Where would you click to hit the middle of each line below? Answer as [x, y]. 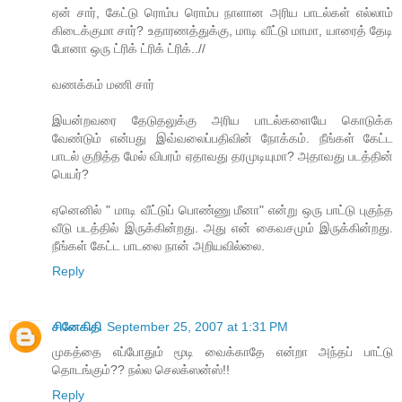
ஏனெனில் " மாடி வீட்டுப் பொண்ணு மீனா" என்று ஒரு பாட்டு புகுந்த [223, 210]
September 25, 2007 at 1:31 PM [197, 327]
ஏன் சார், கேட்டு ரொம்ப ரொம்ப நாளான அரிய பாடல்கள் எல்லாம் [223, 13]
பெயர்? [70, 175]
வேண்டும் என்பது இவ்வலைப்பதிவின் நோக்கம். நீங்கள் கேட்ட [223, 139]
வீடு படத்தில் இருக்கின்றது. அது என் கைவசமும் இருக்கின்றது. [223, 228]
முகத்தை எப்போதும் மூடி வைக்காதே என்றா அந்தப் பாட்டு [223, 352]
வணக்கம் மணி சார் [103, 85]
